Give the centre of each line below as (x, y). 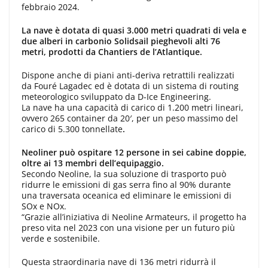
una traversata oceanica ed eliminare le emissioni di (127, 195)
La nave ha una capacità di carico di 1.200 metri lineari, (133, 107)
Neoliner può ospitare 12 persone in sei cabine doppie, (134, 152)
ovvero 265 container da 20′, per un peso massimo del (130, 118)
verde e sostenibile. (61, 238)
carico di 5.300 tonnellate (72, 129)
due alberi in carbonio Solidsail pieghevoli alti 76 (121, 41)
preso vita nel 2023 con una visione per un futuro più (128, 227)
